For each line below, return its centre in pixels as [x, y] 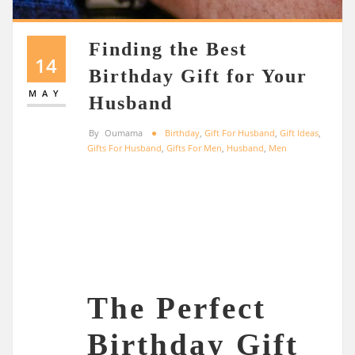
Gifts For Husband [125, 147]
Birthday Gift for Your [198, 76]
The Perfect [177, 308]
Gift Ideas [299, 132]
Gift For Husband [240, 132]
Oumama [124, 132]
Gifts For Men [195, 147]
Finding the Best [168, 49]
